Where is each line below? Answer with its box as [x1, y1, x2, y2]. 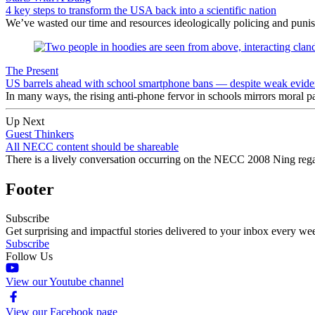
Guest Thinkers [6, 127, 74, 140]
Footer [6, 179, 54, 198]
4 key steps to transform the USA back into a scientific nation [6, 4, 276, 16]
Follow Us [6, 250, 53, 263]
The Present [6, 64, 58, 77]
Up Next [6, 115, 44, 127]
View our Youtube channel [6, 276, 124, 288]
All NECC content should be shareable [6, 140, 179, 153]
